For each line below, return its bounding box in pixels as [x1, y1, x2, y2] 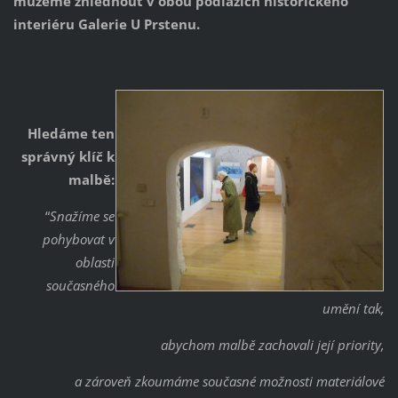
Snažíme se [50, 207, 115, 226]
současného [46, 276, 115, 295]
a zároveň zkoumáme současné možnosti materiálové [75, 372, 386, 391]
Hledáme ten [28, 124, 115, 143]
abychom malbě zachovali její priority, [161, 336, 386, 354]
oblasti [76, 253, 115, 272]
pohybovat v [43, 230, 115, 249]
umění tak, [322, 299, 386, 318]
